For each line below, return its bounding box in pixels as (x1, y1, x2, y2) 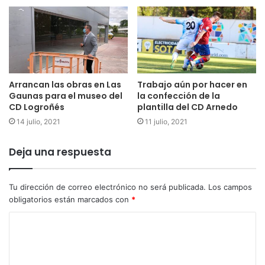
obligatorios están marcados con (9, 195, 131, 205)
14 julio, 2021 (17, 117, 60, 127)
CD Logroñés (9, 101, 64, 114)
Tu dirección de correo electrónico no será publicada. (9, 182, 206, 192)
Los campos (208, 182, 252, 192)
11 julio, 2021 (145, 117, 188, 127)
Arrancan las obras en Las (9, 79, 121, 91)
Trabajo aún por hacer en (137, 79, 247, 91)
